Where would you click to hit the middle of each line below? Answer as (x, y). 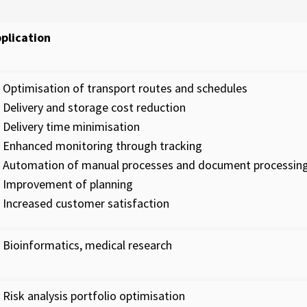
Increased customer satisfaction (86, 203)
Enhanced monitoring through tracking (102, 146)
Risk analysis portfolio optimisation (94, 296)
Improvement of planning (67, 184)
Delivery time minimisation (71, 126)
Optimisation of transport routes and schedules (125, 88)
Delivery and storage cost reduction (94, 107)
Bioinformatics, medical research (87, 245)
